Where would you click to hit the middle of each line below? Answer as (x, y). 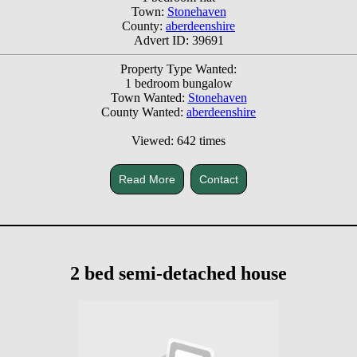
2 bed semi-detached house (178, 273)
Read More (147, 179)
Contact (219, 179)
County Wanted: (144, 112)
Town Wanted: (149, 97)
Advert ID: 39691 (178, 40)
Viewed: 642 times (178, 140)
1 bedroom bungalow (178, 83)
